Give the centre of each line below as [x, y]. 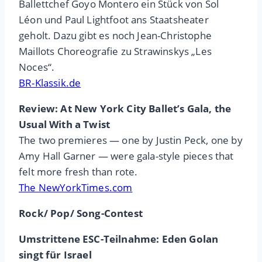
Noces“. [37, 67]
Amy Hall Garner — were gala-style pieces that [126, 156]
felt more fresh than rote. [78, 172]
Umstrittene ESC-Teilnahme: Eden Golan [119, 239]
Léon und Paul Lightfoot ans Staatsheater [114, 20]
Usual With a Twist [65, 125]
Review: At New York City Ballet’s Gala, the [125, 109]
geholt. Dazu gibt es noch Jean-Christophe [115, 36]
